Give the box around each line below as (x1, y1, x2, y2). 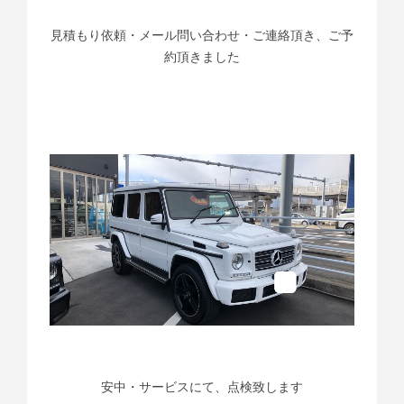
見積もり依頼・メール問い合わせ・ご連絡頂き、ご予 (50, 28, 353, 43)
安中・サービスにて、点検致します (101, 380, 303, 395)
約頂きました (164, 50, 240, 65)
